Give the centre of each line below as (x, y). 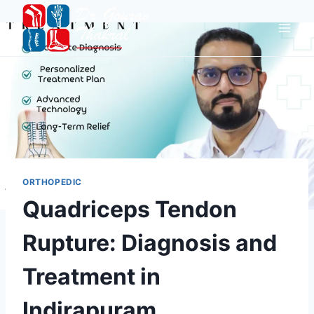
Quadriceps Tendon (130, 209)
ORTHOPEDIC (52, 182)
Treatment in (91, 276)
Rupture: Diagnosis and (150, 243)
